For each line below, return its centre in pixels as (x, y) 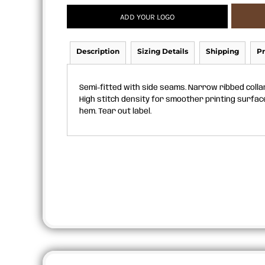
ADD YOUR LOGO (147, 17)
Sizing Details (163, 51)
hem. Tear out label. (115, 112)
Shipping (222, 51)
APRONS (30, 11)
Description (98, 51)
